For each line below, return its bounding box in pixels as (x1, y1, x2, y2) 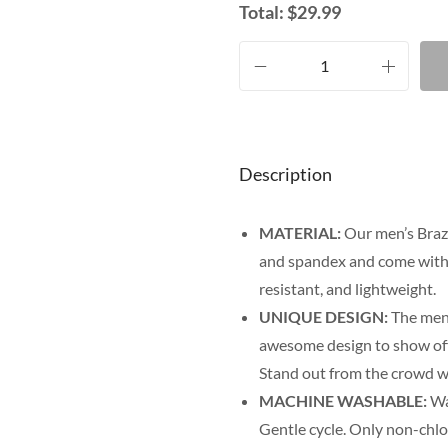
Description (239, 163, 332, 186)
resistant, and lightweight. (259, 279, 436, 299)
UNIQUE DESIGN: (259, 307, 388, 327)
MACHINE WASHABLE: (259, 391, 427, 411)
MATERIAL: (259, 223, 341, 243)
